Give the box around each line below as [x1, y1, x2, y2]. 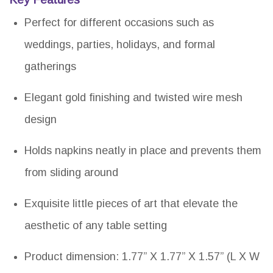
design [24, 113, 57, 126]
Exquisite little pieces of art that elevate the [24, 197, 238, 210]
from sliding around [24, 166, 118, 179]
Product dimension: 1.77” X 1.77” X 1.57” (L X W [24, 250, 260, 263]
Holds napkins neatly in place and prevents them [24, 144, 261, 157]
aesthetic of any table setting [24, 219, 167, 232]
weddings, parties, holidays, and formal [24, 38, 215, 51]
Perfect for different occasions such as [24, 16, 214, 29]
